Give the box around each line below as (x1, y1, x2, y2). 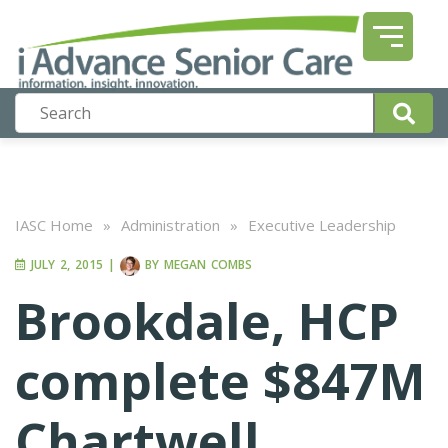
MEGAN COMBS (164, 256, 252, 274)
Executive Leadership (248, 215, 396, 235)
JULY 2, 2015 (26, 256, 103, 274)
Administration (121, 215, 220, 235)
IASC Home (15, 215, 93, 235)
